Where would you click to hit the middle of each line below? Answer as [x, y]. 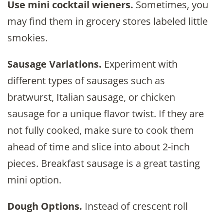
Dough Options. [45, 206]
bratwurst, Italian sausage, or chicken [91, 97]
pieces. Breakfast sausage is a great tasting [104, 163]
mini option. [34, 180]
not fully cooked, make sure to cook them [101, 130]
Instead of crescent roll [135, 206]
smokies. [27, 38]
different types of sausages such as [86, 81]
